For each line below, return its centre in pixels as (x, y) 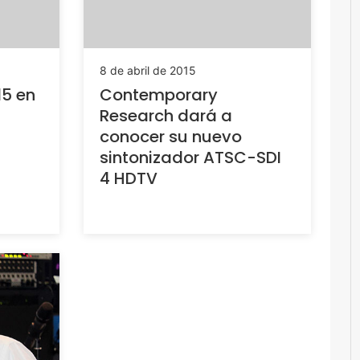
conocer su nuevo (170, 137)
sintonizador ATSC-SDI (190, 158)
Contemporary (158, 95)
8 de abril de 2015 (147, 71)
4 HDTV (128, 179)
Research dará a (166, 116)
